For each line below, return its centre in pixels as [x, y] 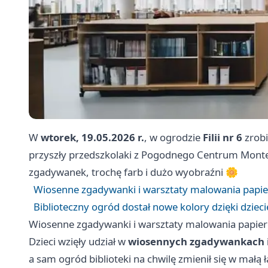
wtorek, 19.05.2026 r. [92, 138]
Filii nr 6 [223, 138]
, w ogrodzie [173, 138]
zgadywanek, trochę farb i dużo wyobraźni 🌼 [133, 172]
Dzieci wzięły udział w [78, 242]
